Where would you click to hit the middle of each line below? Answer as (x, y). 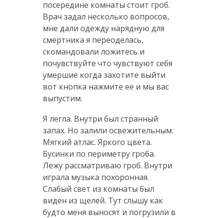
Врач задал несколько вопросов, (106, 16)
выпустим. (62, 98)
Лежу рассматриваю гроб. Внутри (107, 165)
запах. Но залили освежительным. (108, 130)
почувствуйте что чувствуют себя (107, 63)
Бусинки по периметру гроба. (99, 154)
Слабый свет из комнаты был (98, 189)
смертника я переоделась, (93, 40)
